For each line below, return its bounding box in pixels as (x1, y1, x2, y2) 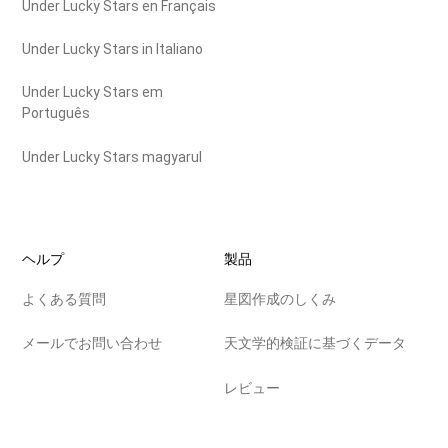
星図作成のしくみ (224, 291, 336, 308)
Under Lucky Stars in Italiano (22, 41, 204, 58)
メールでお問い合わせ (22, 335, 163, 352)
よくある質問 (22, 291, 107, 308)
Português (22, 105, 91, 122)
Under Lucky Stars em (22, 84, 164, 101)
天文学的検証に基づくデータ (224, 335, 406, 352)
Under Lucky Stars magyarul (22, 148, 203, 165)
